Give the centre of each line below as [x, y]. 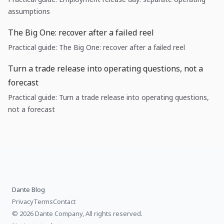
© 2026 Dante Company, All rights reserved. [77, 213]
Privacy [23, 201]
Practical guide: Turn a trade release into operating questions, [108, 97]
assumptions [29, 11]
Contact [64, 201]
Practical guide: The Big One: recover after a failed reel [96, 47]
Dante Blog [28, 189]
